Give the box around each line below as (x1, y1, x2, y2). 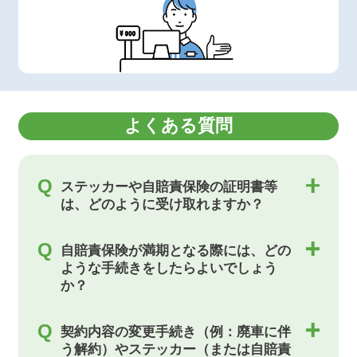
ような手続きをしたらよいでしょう (61, 261, 278, 277)
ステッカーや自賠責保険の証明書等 (61, 179, 278, 195)
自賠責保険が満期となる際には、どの (61, 243, 292, 259)
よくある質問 (124, 116, 233, 136)
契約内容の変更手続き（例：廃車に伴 (61, 324, 292, 339)
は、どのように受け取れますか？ (61, 197, 265, 213)
